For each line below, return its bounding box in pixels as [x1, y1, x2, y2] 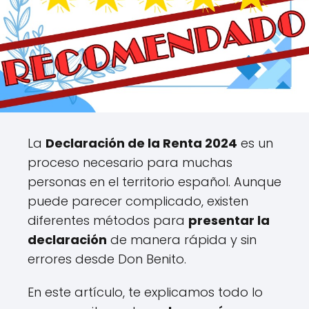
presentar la [188, 212, 270, 229]
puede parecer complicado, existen [28, 192, 248, 210]
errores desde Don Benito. [28, 250, 186, 268]
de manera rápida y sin [107, 231, 257, 248]
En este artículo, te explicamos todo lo [28, 283, 263, 301]
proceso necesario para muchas [28, 154, 232, 171]
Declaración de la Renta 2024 [46, 134, 237, 152]
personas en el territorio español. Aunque [28, 173, 281, 190]
